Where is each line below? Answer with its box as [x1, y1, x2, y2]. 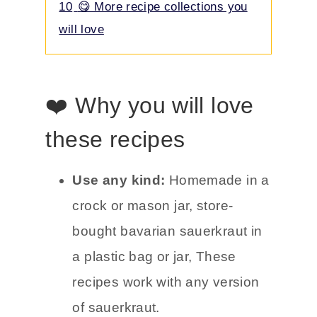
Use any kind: [72, 172, 169, 188]
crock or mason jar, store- [72, 197, 234, 213]
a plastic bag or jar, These [72, 248, 236, 264]
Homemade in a [168, 172, 270, 188]
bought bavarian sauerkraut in [72, 223, 263, 238]
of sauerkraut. [72, 299, 160, 315]
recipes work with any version [72, 274, 260, 289]
